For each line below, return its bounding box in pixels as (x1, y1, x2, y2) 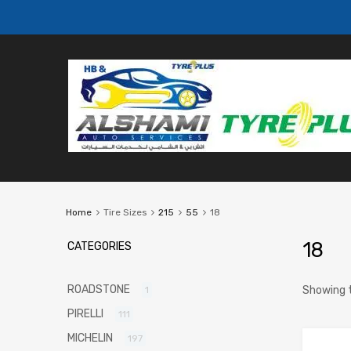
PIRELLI (67, 307, 103, 321)
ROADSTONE (67, 283, 130, 297)
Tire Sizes (103, 207, 147, 219)
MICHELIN (67, 331, 113, 346)
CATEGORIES (67, 240, 132, 254)
